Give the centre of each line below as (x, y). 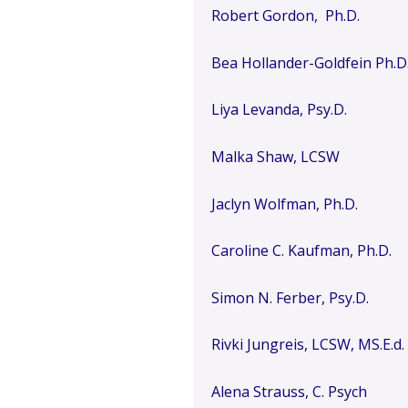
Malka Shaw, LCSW (275, 156)
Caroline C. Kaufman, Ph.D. (301, 251)
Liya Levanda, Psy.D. (279, 110)
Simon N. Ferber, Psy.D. (290, 297)
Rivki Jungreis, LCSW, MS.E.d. (308, 345)
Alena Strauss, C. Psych (289, 391)
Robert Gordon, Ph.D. (286, 16)
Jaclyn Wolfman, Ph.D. (285, 204)
